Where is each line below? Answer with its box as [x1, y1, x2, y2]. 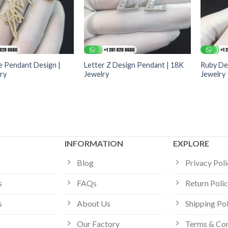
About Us [77, 198, 111, 208]
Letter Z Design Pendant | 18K [83, 60, 184, 69]
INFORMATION [65, 138, 124, 149]
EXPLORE [173, 138, 210, 149]
